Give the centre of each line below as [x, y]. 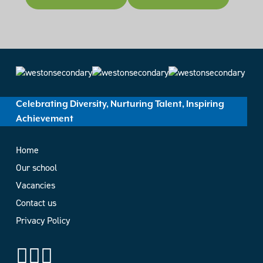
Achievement [44, 119]
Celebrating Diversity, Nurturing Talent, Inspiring [120, 104]
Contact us [36, 203]
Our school [36, 167]
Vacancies [35, 185]
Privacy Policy [43, 220]
